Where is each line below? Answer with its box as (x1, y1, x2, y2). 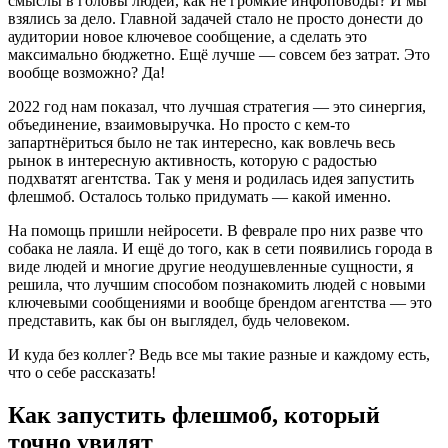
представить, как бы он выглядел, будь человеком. (8, 312, 350, 330)
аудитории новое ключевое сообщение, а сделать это (8, 28, 367, 46)
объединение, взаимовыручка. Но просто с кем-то (8, 116, 350, 134)
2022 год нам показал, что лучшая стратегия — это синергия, (8, 98, 426, 116)
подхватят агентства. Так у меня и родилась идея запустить (8, 170, 414, 188)
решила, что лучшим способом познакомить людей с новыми (8, 276, 426, 294)
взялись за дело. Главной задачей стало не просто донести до (8, 10, 423, 28)
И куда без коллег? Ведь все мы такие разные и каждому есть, (8, 346, 430, 364)
